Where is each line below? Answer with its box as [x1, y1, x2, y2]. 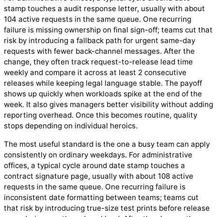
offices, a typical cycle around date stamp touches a [4, 160, 185, 170]
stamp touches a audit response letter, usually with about [4, 4, 205, 14]
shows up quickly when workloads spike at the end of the [4, 89, 202, 99]
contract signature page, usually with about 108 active [4, 171, 193, 181]
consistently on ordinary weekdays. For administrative [4, 150, 192, 159]
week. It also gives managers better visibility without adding [4, 100, 213, 109]
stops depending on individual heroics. [4, 121, 138, 131]
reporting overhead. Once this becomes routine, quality [4, 110, 197, 120]
